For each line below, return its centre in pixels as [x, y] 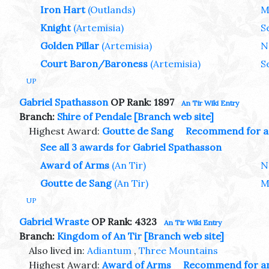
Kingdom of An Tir [99, 236]
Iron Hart [63, 10]
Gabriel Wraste [54, 221]
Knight [56, 28]
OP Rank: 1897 [141, 102]
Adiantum [109, 250]
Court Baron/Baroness [94, 64]
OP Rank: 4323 [123, 221]
